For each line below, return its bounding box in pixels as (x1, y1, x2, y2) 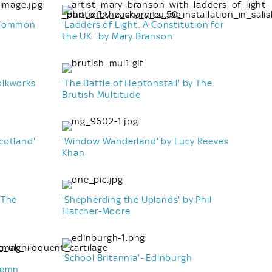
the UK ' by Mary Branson (62, 30, 173, 42)
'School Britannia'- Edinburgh (62, 252, 192, 263)
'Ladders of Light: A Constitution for (62, 19, 224, 30)
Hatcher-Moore (62, 205, 131, 217)
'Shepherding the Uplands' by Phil (62, 194, 212, 205)
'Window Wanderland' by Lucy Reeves (62, 135, 229, 147)
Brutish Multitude (62, 89, 141, 100)
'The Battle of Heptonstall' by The (62, 77, 212, 89)
